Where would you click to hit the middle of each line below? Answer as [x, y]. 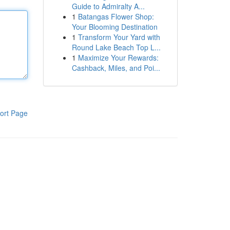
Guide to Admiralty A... [108, 6]
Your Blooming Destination [114, 27]
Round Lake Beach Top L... [116, 47]
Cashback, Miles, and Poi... [116, 68]
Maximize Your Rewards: [118, 57]
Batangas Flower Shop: [116, 16]
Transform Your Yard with [119, 37]
